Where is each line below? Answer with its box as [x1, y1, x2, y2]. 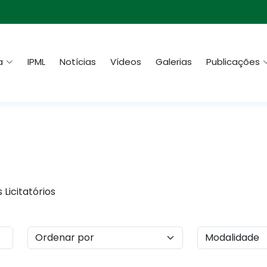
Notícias [60, 55, 96, 69]
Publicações [206, 55, 260, 69]
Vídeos [110, 55, 141, 69]
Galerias [156, 55, 192, 69]
